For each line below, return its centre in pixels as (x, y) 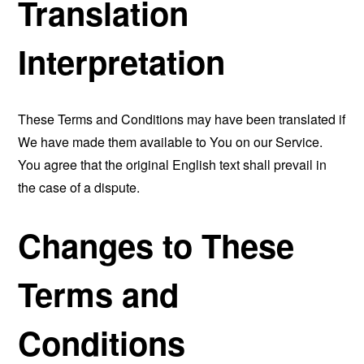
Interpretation (122, 62)
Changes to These (156, 245)
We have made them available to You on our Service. (171, 142)
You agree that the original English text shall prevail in (173, 165)
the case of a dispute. (79, 187)
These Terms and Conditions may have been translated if (182, 119)
